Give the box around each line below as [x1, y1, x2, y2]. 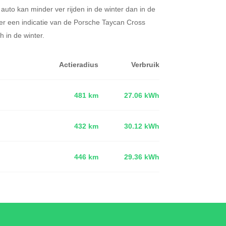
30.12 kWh [124, 121, 159, 131]
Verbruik [131, 59, 159, 70]
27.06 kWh [124, 90, 159, 100]
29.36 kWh [124, 151, 159, 162]
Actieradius [59, 59, 98, 70]
